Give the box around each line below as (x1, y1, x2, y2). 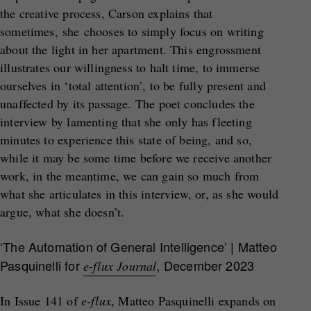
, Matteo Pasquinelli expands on (110, 292, 276, 309)
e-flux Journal (83, 258, 157, 274)
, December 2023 (156, 256, 255, 274)
